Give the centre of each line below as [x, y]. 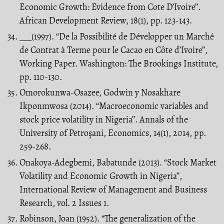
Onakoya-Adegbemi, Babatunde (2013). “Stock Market [118, 162]
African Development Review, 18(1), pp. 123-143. [106, 21]
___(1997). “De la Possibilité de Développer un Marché [117, 36]
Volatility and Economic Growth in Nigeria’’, [101, 176]
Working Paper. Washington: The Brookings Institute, [119, 63]
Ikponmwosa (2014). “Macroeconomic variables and [114, 106]
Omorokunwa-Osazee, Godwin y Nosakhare [100, 93]
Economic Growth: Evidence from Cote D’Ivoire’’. [110, 7]
